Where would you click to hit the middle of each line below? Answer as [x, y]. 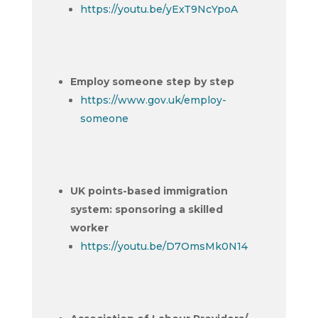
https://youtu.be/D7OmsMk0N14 [164, 246]
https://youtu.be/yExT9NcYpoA [159, 9]
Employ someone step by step [152, 82]
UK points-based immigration [149, 191]
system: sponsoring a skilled [146, 209]
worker [89, 228]
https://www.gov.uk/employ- [153, 100]
